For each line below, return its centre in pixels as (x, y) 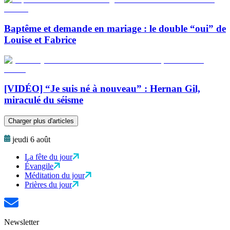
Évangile (39, 166)
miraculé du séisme (44, 100)
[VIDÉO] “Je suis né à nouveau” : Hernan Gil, (102, 89)
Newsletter (22, 222)
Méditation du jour (55, 175)
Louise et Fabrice (40, 40)
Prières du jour (48, 185)
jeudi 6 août (31, 139)
